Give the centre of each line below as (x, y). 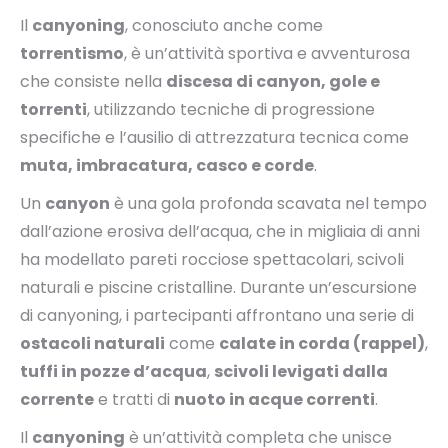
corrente (57, 399)
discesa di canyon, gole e (273, 81)
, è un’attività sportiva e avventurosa (267, 53)
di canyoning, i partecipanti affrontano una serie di (217, 315)
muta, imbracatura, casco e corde (167, 165)
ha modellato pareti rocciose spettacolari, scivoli (212, 259)
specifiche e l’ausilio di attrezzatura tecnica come (214, 137)
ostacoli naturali (92, 343)
